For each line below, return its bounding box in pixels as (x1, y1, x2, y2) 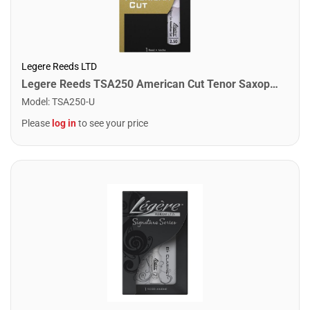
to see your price (76, 117, 148, 129)
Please (21, 117, 52, 129)
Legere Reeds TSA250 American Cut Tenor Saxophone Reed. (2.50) (270, 77, 278, 91)
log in (52, 117, 76, 129)
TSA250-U (52, 95, 95, 107)
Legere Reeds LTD (21, 60, 97, 72)
